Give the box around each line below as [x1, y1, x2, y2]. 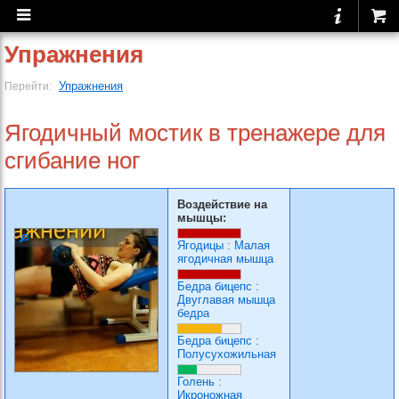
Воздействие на [177, 198, 267, 211]
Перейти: [4, 80, 54, 92]
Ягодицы [177, 239, 224, 252]
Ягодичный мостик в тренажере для [4, 119, 386, 146]
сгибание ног [4, 147, 140, 174]
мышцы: [177, 211, 226, 224]
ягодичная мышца [177, 252, 273, 265]
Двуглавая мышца [177, 293, 275, 306]
